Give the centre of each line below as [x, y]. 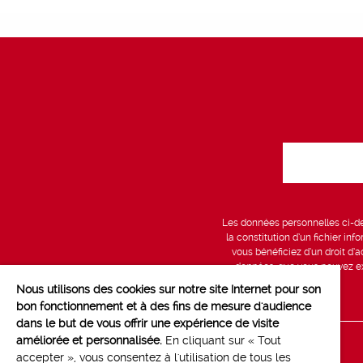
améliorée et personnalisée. [89, 340]
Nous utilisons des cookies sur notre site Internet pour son [169, 289]
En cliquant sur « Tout [222, 340]
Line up [252, 354]
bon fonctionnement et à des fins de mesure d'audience [164, 306]
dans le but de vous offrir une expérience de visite [147, 323]
